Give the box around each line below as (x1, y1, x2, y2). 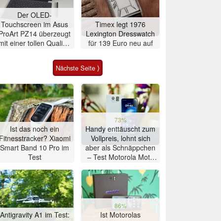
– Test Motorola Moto (87, 151, 154, 162)
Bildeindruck (15, 56, 54, 67)
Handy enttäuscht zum (85, 123, 155, 134)
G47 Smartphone (93, 161, 147, 171)
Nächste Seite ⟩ (55, 63, 100, 73)
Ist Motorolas (100, 209, 141, 220)
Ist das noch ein (10, 123, 59, 134)
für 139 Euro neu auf (88, 37, 153, 48)
